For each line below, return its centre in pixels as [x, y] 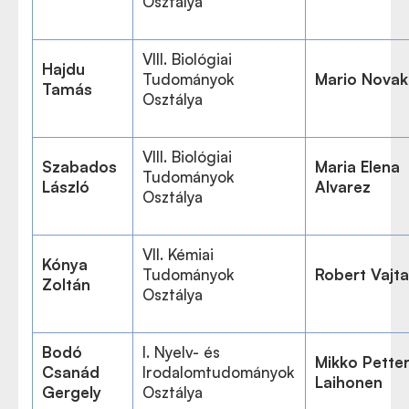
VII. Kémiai [178, 254]
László [66, 187]
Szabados [79, 167]
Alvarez [343, 187]
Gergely [72, 392]
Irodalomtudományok [218, 372]
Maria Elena [357, 167]
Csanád [71, 372]
